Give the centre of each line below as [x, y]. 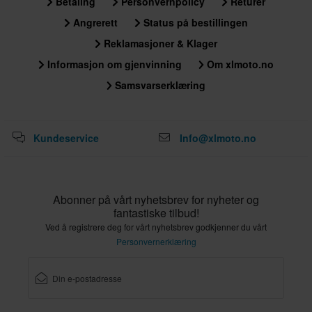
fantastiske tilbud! [156, 213]
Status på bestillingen [194, 23]
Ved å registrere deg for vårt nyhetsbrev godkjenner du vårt [156, 227]
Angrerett [94, 23]
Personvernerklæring [156, 242]
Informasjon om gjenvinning [113, 64]
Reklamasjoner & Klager [159, 44]
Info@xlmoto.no [218, 138]
